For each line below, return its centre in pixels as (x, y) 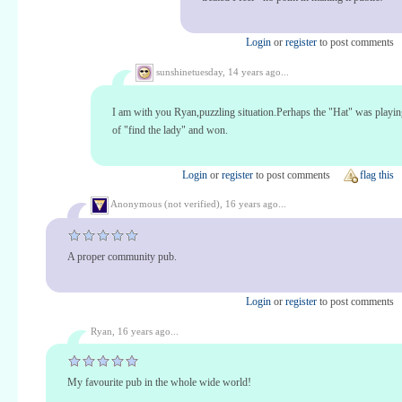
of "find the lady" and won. (170, 130)
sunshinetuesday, (191, 71)
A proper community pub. (122, 257)
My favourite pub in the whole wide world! (159, 382)
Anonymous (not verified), (167, 204)
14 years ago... (258, 71)
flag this (377, 175)
